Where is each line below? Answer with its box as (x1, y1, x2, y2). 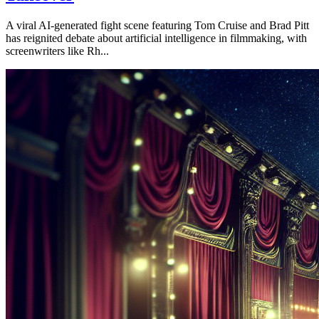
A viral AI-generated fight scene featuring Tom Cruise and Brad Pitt (6, 19, 309, 31)
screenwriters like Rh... (6, 44, 109, 57)
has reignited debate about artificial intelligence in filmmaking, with (6, 31, 307, 44)
